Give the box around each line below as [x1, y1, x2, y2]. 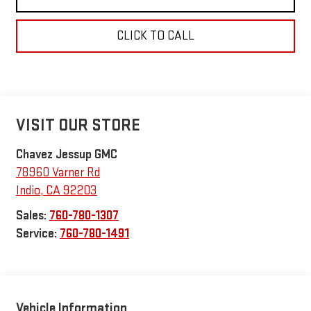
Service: [15, 226, 60, 242]
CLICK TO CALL [117, 28, 194, 43]
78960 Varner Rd [15, 165, 100, 180]
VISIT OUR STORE [15, 115, 140, 136]
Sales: [15, 208, 49, 224]
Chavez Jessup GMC [15, 147, 117, 162]
